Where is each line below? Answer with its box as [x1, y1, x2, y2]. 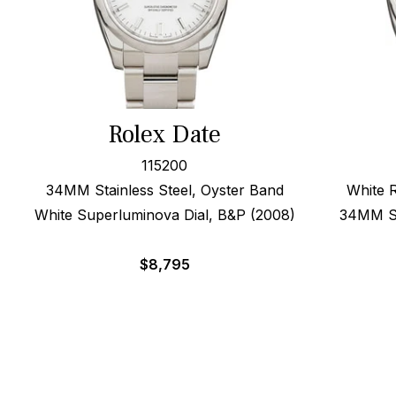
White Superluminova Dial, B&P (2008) [34, 206, 295, 224]
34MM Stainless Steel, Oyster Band [45, 181, 284, 199]
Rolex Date [108, 118, 222, 150]
